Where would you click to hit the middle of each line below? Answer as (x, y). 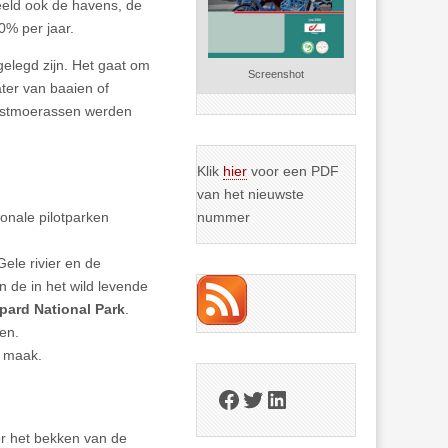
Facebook (268, 398)
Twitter (276, 398)
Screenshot (276, 74)
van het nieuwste (251, 194)
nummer (224, 217)
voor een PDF (293, 171)
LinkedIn (309, 398)
